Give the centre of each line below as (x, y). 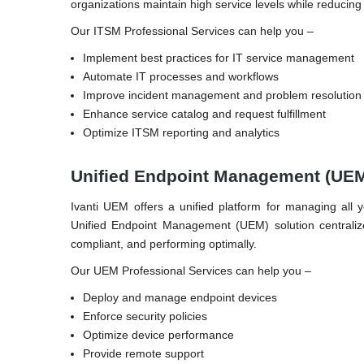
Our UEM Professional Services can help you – (191, 270)
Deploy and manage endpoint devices (180, 297)
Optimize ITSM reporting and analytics (181, 132)
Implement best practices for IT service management (219, 57)
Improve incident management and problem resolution (222, 95)
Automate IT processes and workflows (181, 76)
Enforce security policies (145, 316)
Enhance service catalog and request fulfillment (204, 113)
